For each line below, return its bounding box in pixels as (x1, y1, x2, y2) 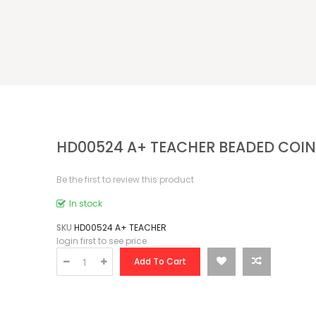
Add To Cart (133, 255, 186, 267)
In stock (68, 197, 102, 209)
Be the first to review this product (56, 174, 194, 186)
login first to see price (56, 235, 147, 247)
